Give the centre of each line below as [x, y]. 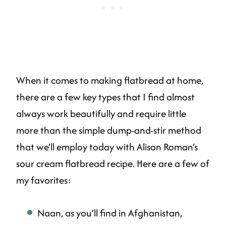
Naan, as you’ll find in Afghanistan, [110, 213]
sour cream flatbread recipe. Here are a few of [113, 164]
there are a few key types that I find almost [105, 97]
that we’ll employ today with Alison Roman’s [107, 147]
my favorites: [44, 180]
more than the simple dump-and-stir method [109, 130]
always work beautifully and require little [101, 114]
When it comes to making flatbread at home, [110, 80]
